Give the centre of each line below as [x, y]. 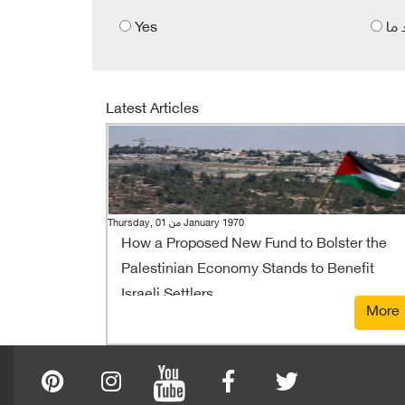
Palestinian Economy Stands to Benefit [248, 269]
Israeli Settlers [167, 295]
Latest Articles [152, 109]
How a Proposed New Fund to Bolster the [254, 244]
